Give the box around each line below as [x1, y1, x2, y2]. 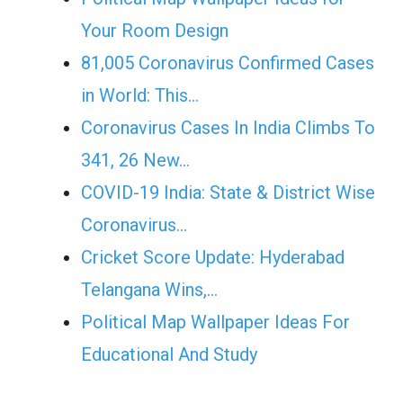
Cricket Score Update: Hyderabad [81, 246, 345, 269]
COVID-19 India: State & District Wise [81, 182, 375, 204]
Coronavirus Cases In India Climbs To [81, 117, 375, 139]
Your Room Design [81, 20, 228, 42]
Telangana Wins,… [81, 279, 218, 301]
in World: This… [81, 85, 199, 107]
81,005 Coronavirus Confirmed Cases [81, 52, 374, 75]
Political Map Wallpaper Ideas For [81, 311, 350, 334]
